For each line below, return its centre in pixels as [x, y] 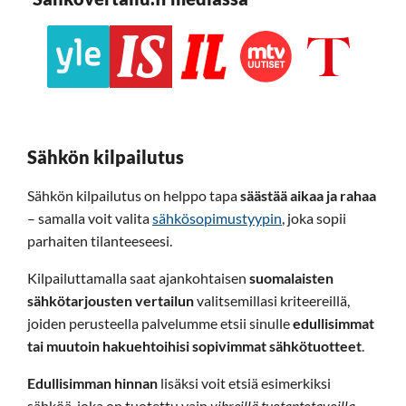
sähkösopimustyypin [217, 217]
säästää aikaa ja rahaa [308, 195]
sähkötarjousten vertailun [111, 300]
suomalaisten [291, 277]
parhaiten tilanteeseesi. [100, 240]
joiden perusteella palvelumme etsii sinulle [160, 323]
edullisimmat [333, 323]
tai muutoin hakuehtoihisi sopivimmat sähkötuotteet [194, 345]
